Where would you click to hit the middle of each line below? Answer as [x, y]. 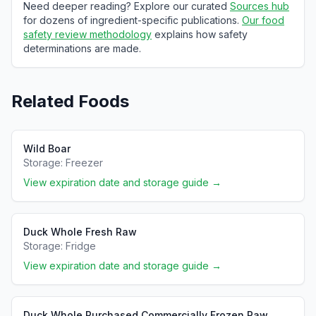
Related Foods [70, 101]
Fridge [81, 246]
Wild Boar [47, 148]
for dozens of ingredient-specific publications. [131, 20]
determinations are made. [82, 48]
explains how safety [201, 34]
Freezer [84, 163]
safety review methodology [87, 34]
